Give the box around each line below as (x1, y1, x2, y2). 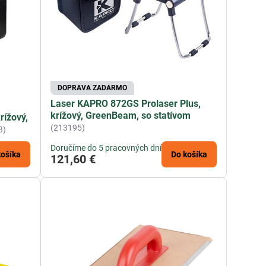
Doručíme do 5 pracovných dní (50, 142, 162, 153)
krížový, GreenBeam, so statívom (50, 109, 191, 121)
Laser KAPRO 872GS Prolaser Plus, (50, 97, 201, 109)
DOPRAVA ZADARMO (58, 83, 128, 92)
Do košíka (171, 149, 208, 159)
